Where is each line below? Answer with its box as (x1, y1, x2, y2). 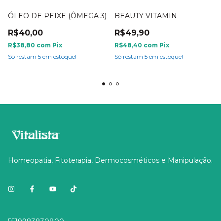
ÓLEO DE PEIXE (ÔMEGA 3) (8, 11, 107, 21)
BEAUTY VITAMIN (114, 11, 177, 21)
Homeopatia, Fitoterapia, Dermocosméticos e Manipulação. (8, 156, 213, 165)
